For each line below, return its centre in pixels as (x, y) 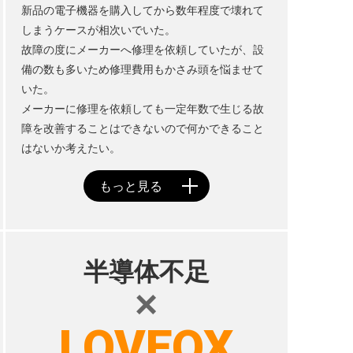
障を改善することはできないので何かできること (142, 128)
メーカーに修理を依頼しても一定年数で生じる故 (142, 109)
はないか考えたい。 (71, 148)
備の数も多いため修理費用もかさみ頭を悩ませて (142, 69)
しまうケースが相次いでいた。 (98, 30)
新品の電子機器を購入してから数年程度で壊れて (142, 10)
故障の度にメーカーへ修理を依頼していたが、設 (142, 50)
